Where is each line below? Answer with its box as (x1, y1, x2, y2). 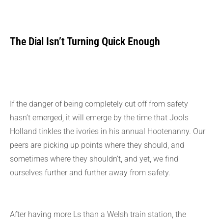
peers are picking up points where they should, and (10, 140, 184, 150)
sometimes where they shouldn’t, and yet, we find (10, 154, 178, 164)
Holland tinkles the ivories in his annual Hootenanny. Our (10, 127, 205, 136)
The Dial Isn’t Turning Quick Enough (10, 35, 160, 48)
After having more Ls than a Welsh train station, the (10, 209, 186, 219)
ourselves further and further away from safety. (10, 168, 170, 177)
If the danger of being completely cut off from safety (10, 99, 188, 109)
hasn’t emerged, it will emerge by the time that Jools (10, 113, 189, 122)
